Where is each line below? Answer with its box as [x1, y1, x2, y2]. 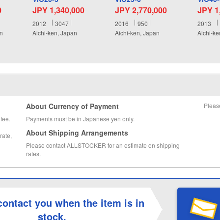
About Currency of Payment [26, 101, 119, 111]
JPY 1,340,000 [32, 4, 84, 16]
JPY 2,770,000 [114, 4, 167, 16]
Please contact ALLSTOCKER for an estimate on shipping [26, 141, 180, 150]
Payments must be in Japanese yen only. [26, 114, 135, 123]
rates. [26, 149, 41, 158]
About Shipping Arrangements [26, 128, 128, 138]
